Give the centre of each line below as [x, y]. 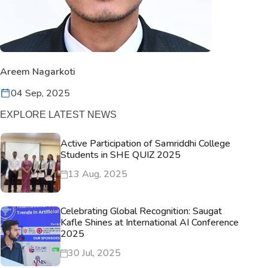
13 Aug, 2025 [98, 174]
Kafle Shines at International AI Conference [150, 223]
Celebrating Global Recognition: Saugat [141, 211]
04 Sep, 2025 [40, 93]
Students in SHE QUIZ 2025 [121, 155]
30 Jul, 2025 [94, 253]
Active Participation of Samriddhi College [145, 144]
